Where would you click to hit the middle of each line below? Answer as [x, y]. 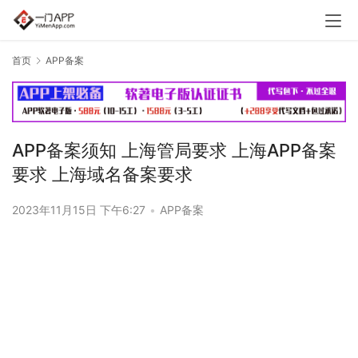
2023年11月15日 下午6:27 [80, 210]
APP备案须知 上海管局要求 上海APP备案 [174, 151]
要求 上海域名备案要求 [102, 175]
